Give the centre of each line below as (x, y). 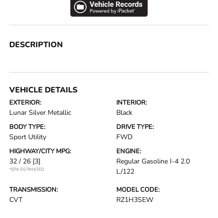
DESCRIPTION (36, 45)
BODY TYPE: (27, 127)
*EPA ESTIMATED (27, 169)
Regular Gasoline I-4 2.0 (153, 161)
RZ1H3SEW (135, 200)
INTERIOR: (132, 102)
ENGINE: (129, 151)
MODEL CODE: (138, 190)
